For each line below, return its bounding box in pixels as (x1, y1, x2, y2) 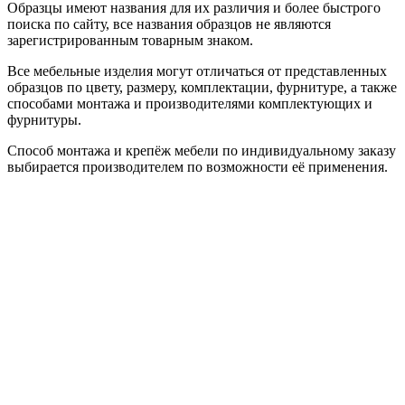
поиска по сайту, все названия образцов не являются (7, 15, 331, 32)
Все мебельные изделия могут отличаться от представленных (7, 62, 387, 79)
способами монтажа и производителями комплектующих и (7, 95, 372, 111)
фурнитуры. (7, 111, 81, 127)
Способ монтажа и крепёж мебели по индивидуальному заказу (7, 142, 396, 158)
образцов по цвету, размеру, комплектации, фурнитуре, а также (7, 79, 397, 95)
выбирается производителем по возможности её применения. (7, 158, 388, 174)
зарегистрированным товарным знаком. (7, 32, 253, 48)
